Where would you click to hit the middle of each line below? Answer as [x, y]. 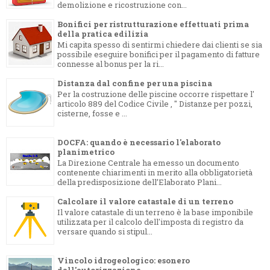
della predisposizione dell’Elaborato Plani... [140, 182]
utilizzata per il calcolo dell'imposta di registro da [150, 222]
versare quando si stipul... [105, 232]
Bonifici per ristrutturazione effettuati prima [153, 24]
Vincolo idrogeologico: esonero [124, 260]
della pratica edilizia [103, 33]
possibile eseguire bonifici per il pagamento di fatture [159, 55]
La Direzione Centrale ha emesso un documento [148, 163]
